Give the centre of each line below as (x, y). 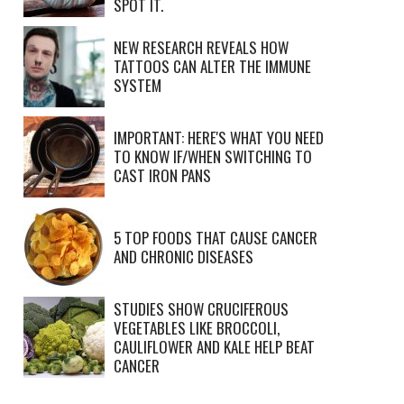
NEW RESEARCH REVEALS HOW (201, 47)
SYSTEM (138, 85)
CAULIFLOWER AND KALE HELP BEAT (214, 346)
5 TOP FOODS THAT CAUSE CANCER (216, 237)
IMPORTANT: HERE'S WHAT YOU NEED (219, 137)
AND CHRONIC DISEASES (184, 256)
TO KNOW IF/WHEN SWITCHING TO (213, 156)
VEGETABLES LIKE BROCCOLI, (197, 327)
